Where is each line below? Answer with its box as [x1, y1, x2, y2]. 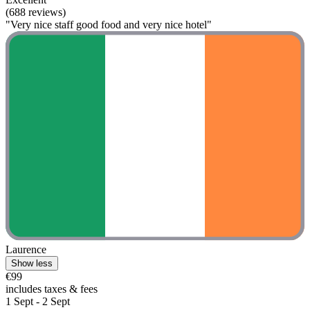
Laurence [6, 243, 46, 255]
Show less [11, 257, 53, 268]
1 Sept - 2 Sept [6, 295, 70, 307]
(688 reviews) [6, 6, 66, 19]
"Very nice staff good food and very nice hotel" [6, 19, 212, 31]
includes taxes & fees [6, 282, 98, 295]
